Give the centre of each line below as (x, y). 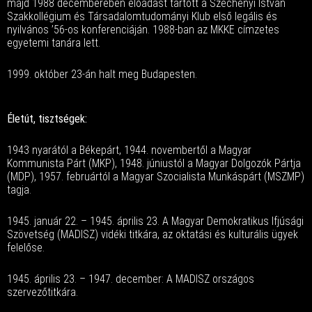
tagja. (19, 190)
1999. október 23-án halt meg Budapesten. (102, 74)
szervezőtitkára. (42, 292)
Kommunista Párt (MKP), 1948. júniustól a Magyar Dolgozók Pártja (154, 163)
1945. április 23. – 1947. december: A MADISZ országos (131, 279)
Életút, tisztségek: (47, 119)
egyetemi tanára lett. (54, 43)
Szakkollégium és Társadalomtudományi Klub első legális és (142, 16)
